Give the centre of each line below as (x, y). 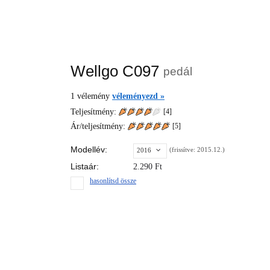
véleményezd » (138, 96)
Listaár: (85, 166)
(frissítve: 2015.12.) (197, 149)
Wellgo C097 (117, 71)
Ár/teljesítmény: (99, 126)
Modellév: (89, 149)
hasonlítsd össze (113, 181)
